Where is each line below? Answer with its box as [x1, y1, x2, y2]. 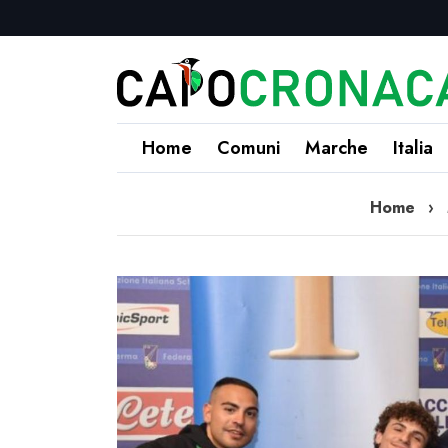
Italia [393, 135, 433, 162]
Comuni [217, 135, 280, 162]
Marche [305, 135, 368, 162]
